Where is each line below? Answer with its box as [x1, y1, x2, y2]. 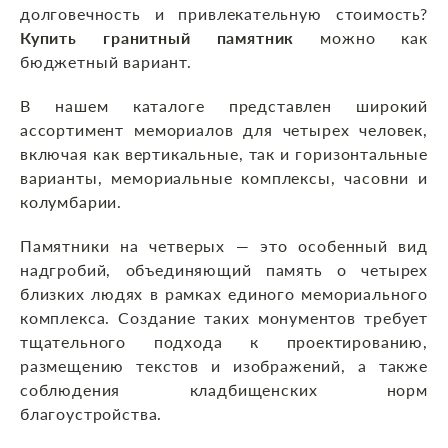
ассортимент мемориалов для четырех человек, [20, 120, 428, 140]
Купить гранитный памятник [20, 28, 295, 48]
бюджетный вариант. [20, 52, 192, 72]
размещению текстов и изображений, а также [20, 356, 428, 376]
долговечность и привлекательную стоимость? [20, 4, 428, 24]
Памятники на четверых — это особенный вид [20, 236, 428, 256]
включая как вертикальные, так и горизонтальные [20, 144, 428, 164]
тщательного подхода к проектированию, [20, 332, 428, 352]
